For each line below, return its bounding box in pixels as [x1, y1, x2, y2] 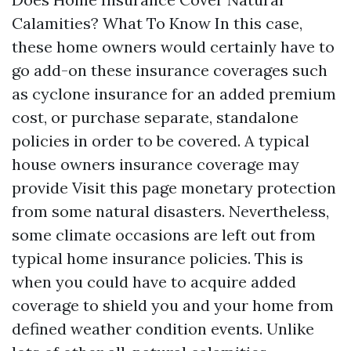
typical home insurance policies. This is [12, 248, 303, 268]
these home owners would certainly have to [12, 37, 335, 56]
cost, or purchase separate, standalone [12, 107, 299, 127]
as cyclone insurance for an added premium [12, 84, 336, 103]
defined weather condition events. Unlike [12, 319, 314, 338]
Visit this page [72, 178, 177, 197]
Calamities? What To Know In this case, [12, 13, 302, 33]
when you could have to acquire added [12, 272, 296, 291]
